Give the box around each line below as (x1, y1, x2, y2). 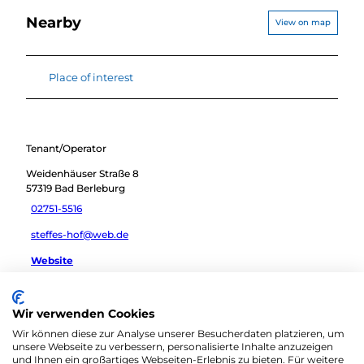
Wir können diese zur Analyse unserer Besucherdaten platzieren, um (12, 327, 344, 340)
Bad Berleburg (54, 181, 125, 194)
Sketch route (43, 335, 96, 346)
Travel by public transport (43, 310, 151, 322)
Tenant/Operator (26, 142, 106, 155)
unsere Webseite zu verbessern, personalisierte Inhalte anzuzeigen (12, 340, 333, 353)
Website (31, 253, 74, 266)
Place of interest (49, 71, 133, 84)
